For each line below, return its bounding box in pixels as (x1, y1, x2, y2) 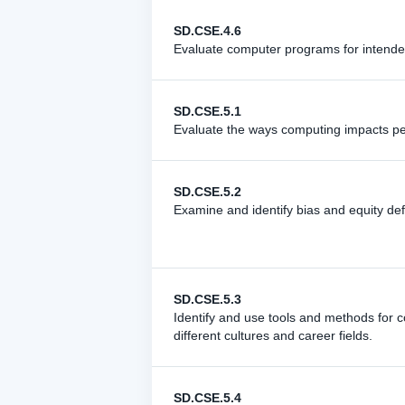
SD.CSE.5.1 (174, 104, 241, 118)
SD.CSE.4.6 (174, 24, 241, 38)
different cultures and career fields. (174, 328, 372, 343)
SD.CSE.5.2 (174, 184, 241, 199)
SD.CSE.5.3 (174, 292, 241, 306)
